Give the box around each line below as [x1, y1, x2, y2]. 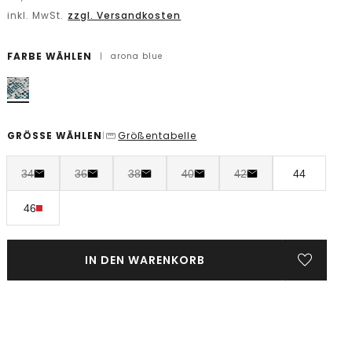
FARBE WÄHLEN [7, 49, 93, 63]
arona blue [111, 50, 163, 62]
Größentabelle [118, 129, 197, 142]
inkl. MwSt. [7, 9, 68, 22]
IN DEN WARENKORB [85, 252, 206, 268]
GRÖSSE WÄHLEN [7, 129, 103, 142]
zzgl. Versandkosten [68, 9, 181, 22]
